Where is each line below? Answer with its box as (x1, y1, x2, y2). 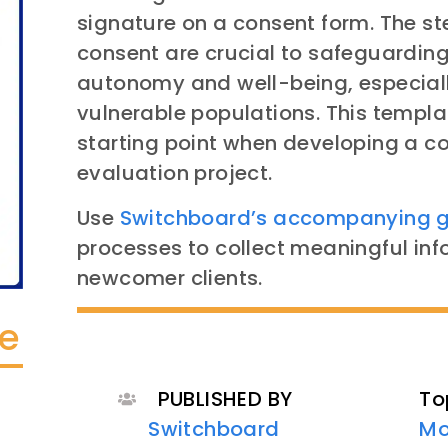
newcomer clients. (77, 263, 263, 292)
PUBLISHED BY (157, 384, 293, 413)
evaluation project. (77, 159, 273, 188)
